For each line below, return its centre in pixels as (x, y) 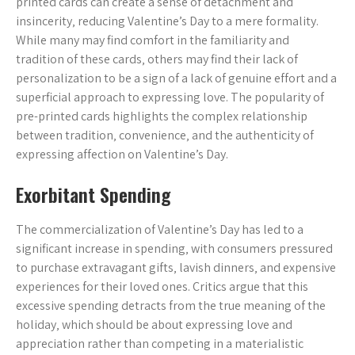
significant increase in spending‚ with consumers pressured (174, 248)
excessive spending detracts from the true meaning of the (171, 305)
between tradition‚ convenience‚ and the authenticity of (165, 135)
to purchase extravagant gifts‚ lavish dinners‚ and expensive (176, 267)
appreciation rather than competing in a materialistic (160, 344)
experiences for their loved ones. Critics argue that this (162, 286)
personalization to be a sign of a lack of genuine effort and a (176, 78)
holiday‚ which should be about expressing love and (154, 324)
